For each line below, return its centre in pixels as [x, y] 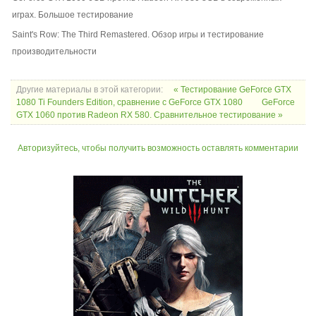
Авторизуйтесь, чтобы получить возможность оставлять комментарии [158, 148]
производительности [54, 52]
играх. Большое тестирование [73, 15]
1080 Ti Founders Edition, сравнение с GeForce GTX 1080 [130, 103]
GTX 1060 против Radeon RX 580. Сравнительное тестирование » [150, 115]
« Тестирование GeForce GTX [232, 90]
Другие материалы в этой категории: [90, 90]
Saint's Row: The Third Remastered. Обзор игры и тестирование [138, 35]
